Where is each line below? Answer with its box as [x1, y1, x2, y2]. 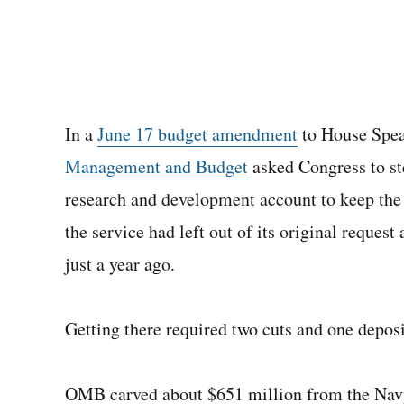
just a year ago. [65, 252, 175, 276]
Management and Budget [65, 154, 248, 179]
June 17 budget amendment [97, 122, 298, 146]
